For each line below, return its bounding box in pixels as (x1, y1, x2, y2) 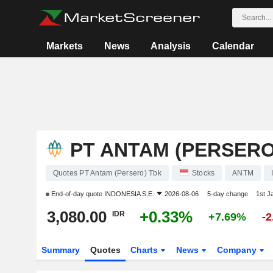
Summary (41, 245, 80, 255)
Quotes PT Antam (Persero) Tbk (52, 169, 161, 177)
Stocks (191, 169, 215, 177)
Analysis (151, 41, 191, 51)
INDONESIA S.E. (104, 190, 154, 197)
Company (217, 245, 260, 255)
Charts (130, 245, 161, 255)
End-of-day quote (49, 190, 104, 197)
